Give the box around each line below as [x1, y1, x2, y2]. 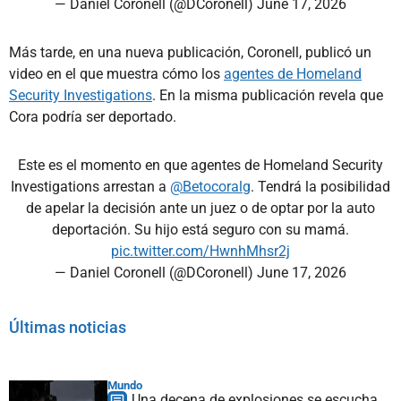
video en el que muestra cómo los [9, 64, 224, 82]
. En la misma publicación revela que [152, 86, 383, 104]
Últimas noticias [9, 317, 126, 337]
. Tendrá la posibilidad [251, 177, 390, 195]
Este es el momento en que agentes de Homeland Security [18, 156, 383, 174]
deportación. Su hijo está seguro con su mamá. [52, 220, 349, 238]
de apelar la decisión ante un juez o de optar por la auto [26, 199, 375, 217]
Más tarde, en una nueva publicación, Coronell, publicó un [9, 43, 371, 61]
